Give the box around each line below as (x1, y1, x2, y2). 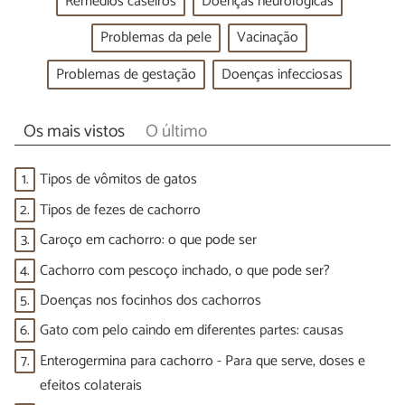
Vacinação (236, 25, 298, 51)
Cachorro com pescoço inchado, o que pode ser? (40, 258, 330, 283)
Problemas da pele (99, 25, 212, 51)
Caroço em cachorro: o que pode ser (40, 228, 257, 253)
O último (145, 117, 207, 146)
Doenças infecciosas (221, 61, 343, 87)
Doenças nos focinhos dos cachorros (40, 287, 261, 313)
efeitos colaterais (40, 372, 142, 398)
